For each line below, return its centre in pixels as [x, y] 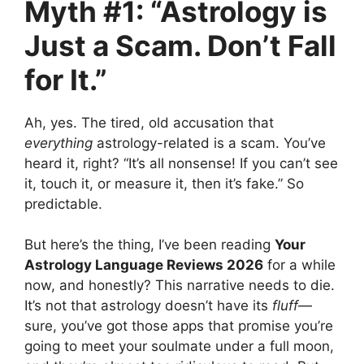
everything [58, 143]
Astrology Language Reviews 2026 [144, 265]
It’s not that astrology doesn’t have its [148, 306]
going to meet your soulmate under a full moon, [179, 347]
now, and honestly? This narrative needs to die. [180, 286]
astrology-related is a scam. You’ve [209, 143]
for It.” [66, 79]
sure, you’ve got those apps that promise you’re [179, 326]
